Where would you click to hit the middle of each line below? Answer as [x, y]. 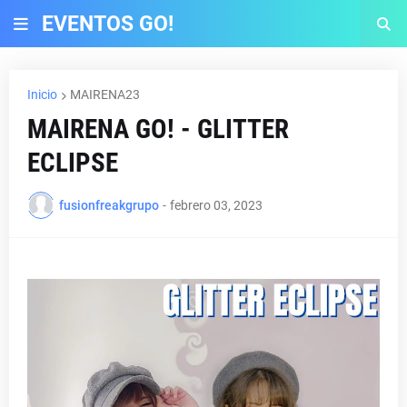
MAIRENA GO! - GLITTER [158, 129]
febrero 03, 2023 [216, 205]
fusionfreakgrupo [109, 205]
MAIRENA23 [105, 94]
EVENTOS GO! [108, 24]
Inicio [42, 94]
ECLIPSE [73, 163]
